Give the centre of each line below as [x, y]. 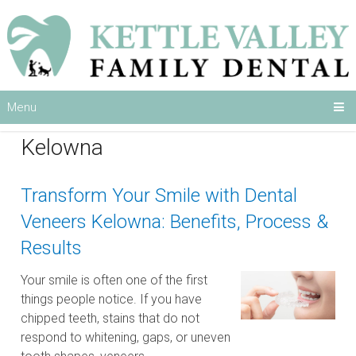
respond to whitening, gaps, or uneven [126, 337]
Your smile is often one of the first [114, 280]
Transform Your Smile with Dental [159, 195]
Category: [70, 116]
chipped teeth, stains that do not [110, 318]
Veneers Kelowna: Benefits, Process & [175, 222]
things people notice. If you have [112, 299]
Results [52, 248]
